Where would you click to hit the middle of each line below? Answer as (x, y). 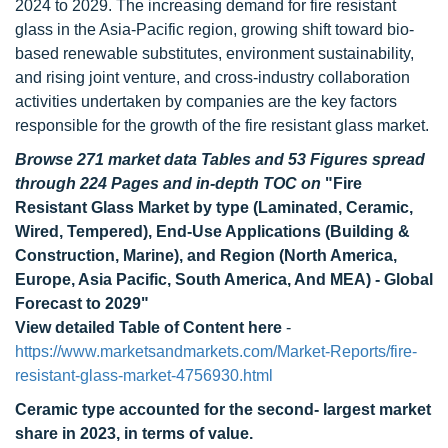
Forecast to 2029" (82, 303)
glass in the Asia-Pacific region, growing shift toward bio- (214, 29)
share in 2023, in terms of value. (134, 433)
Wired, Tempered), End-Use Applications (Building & (212, 231)
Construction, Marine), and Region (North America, (206, 255)
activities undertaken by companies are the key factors (206, 101)
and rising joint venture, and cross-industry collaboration (212, 77)
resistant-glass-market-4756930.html (144, 375)
